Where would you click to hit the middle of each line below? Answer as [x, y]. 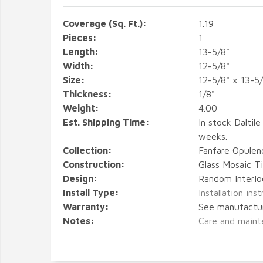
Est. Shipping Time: [106, 122]
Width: [78, 66]
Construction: [94, 164]
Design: [80, 178]
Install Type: [91, 193]
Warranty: [86, 207]
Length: [81, 52]
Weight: [81, 108]
